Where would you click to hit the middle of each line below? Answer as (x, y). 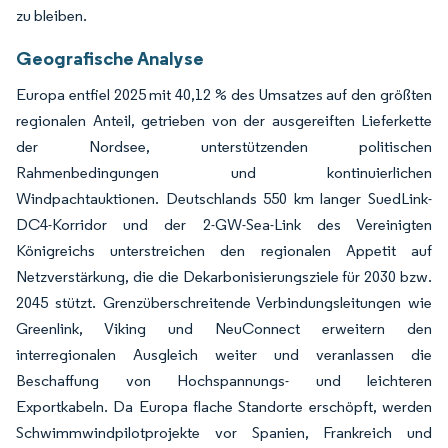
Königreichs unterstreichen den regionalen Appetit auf (224, 250)
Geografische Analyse (110, 57)
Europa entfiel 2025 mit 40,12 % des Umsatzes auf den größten (224, 94)
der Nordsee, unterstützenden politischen (224, 146)
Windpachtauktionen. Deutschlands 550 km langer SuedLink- (224, 198)
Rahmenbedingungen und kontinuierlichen (224, 172)
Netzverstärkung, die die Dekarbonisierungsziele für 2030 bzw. (224, 276)
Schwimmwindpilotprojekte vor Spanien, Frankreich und (224, 432)
